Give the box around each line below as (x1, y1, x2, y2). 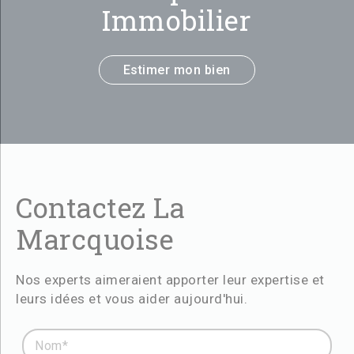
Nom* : (21, 328, 61, 343)
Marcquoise (16, 220, 174, 257)
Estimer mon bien (122, 62, 231, 77)
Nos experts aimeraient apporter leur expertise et (16, 272, 325, 288)
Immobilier (102, 2, 252, 38)
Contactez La (16, 189, 185, 225)
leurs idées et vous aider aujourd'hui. (16, 291, 247, 307)
